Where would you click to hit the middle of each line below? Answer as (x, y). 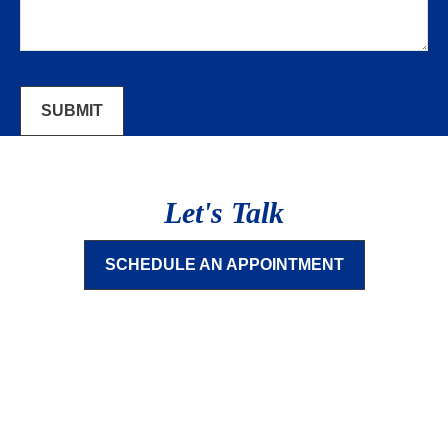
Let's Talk (224, 213)
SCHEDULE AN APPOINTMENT (224, 265)
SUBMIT (72, 111)
